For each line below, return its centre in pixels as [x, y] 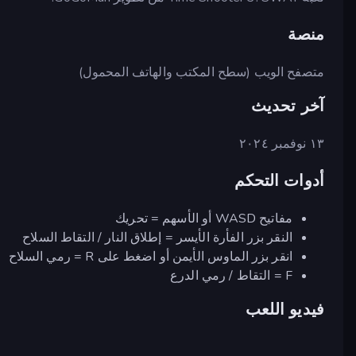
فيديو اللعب [284, 310]
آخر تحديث [287, 106]
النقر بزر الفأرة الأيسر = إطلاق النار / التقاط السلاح [157, 237]
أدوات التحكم [279, 180]
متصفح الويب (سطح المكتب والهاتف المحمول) [201, 72]
